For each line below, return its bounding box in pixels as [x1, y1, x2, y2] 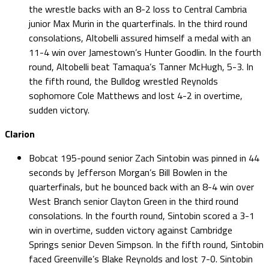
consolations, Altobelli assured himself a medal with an [29, 30, 251, 45]
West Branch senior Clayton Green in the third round [29, 193, 238, 208]
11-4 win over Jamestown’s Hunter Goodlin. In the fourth [29, 44, 261, 59]
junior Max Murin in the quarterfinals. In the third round [29, 16, 247, 31]
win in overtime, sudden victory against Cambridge [29, 222, 232, 237]
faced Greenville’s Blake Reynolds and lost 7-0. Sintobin [29, 251, 253, 266]
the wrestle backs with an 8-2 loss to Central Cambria [29, 1, 247, 16]
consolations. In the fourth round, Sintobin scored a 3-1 [29, 208, 255, 223]
